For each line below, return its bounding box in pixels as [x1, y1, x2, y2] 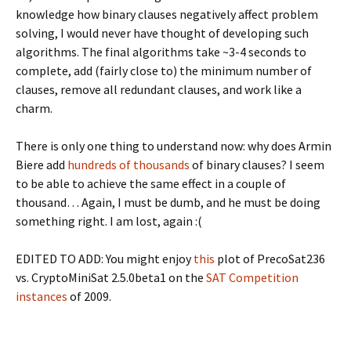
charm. [16, 100, 52, 116]
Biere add [16, 157, 67, 172]
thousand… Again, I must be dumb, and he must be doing [16, 194, 320, 210]
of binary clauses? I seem [190, 157, 324, 172]
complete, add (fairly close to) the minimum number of [16, 63, 312, 78]
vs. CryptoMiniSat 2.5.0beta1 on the [16, 270, 206, 285]
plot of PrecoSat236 [215, 251, 325, 266]
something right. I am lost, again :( [16, 213, 202, 229]
